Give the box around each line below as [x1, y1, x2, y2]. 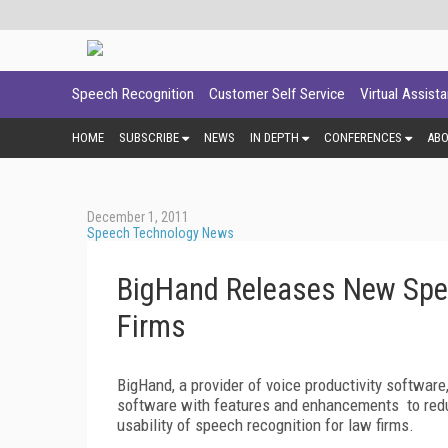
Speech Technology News [87, 224, 234, 241]
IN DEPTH [250, 129, 299, 145]
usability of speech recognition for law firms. [117, 414, 414, 435]
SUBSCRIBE [119, 129, 179, 145]
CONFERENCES [324, 129, 402, 145]
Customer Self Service [209, 85, 345, 103]
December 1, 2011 [87, 208, 189, 225]
